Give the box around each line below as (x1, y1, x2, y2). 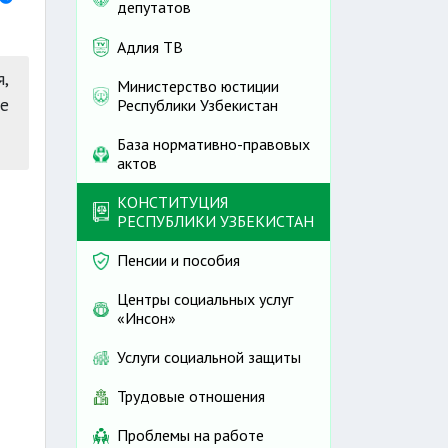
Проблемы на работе (117, 425, 264, 446)
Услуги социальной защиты (117, 347, 301, 368)
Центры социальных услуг (117, 289, 293, 310)
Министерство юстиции (117, 76, 279, 97)
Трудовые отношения (117, 386, 265, 407)
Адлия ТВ (117, 36, 183, 57)
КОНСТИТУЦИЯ (117, 192, 228, 213)
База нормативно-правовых (117, 134, 310, 155)
